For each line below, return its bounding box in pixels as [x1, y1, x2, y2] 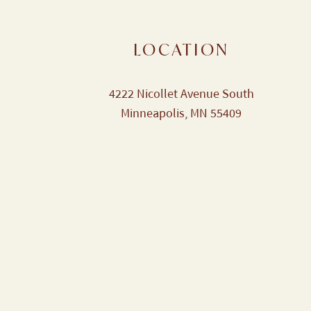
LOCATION [133, 40, 230, 60]
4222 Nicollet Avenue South [108, 89, 254, 101]
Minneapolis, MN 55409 [121, 108, 242, 121]
